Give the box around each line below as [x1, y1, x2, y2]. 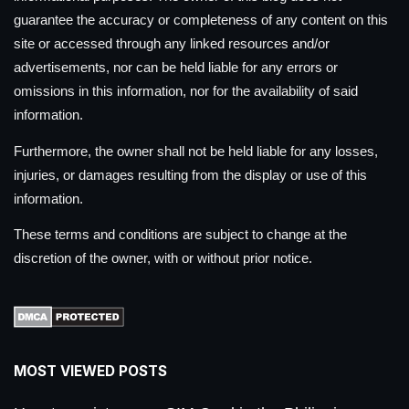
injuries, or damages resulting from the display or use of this [14, 166, 367, 183]
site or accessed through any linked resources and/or [14, 36, 330, 52]
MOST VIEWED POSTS [14, 362, 167, 381]
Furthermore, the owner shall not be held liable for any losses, [14, 142, 378, 159]
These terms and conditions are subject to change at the [14, 226, 347, 243]
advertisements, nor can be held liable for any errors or [14, 59, 338, 76]
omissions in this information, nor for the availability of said [14, 83, 358, 100]
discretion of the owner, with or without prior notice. [14, 250, 312, 267]
